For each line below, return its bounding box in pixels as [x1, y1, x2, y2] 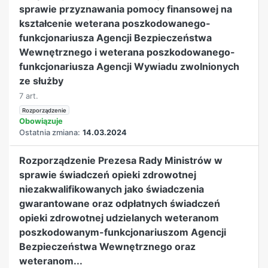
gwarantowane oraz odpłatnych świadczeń [19, 197, 221, 209]
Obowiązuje [19, 116, 63, 126]
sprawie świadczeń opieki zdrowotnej [19, 168, 197, 181]
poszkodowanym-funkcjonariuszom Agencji [19, 226, 227, 238]
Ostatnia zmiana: [19, 127, 81, 137]
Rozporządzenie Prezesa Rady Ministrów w [19, 154, 223, 166]
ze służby [19, 74, 64, 87]
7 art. [19, 91, 39, 100]
